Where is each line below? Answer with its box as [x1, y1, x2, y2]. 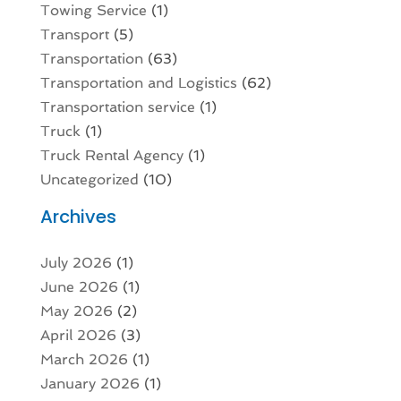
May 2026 [39, 303, 113, 320]
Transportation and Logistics [39, 74, 237, 92]
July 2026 [39, 254, 112, 272]
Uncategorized [39, 171, 139, 189]
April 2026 [39, 327, 116, 345]
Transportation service [39, 98, 195, 116]
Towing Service [39, 2, 147, 20]
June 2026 [39, 278, 118, 296]
